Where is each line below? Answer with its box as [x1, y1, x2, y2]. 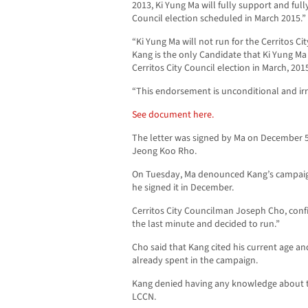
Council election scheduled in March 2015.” [132, 11, 306, 25]
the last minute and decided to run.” [132, 217, 280, 231]
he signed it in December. [132, 180, 234, 195]
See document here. [132, 107, 214, 122]
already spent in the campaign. [132, 253, 258, 267]
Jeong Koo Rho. [132, 144, 197, 158]
